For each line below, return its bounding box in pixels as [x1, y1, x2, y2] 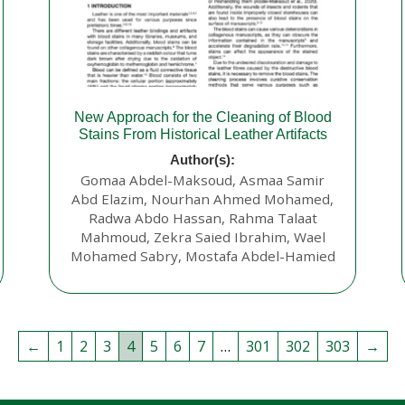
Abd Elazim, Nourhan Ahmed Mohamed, [71, 190, 334, 209]
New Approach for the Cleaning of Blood [73, 109, 332, 126]
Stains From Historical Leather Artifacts [78, 127, 327, 143]
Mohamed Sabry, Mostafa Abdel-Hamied [70, 247, 335, 266]
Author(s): [170, 152, 235, 168]
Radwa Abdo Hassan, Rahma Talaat [88, 209, 317, 228]
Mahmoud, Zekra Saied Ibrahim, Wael [80, 228, 325, 247]
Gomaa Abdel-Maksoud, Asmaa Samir [80, 171, 325, 190]
